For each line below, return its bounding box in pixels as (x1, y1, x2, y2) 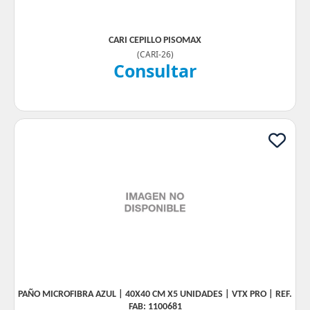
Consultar (113, 59, 197, 82)
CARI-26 (139, 48, 171, 60)
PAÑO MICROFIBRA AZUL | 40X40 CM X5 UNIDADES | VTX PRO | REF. (18, 289, 292, 300)
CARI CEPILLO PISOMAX (109, 35, 201, 46)
